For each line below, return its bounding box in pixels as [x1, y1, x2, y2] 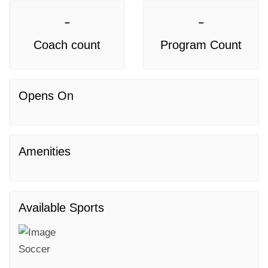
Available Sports [19, 201, 104, 214]
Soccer [19, 243, 50, 255]
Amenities [19, 145, 71, 158]
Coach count [33, 38, 100, 51]
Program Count [160, 38, 242, 51]
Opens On [19, 89, 74, 102]
